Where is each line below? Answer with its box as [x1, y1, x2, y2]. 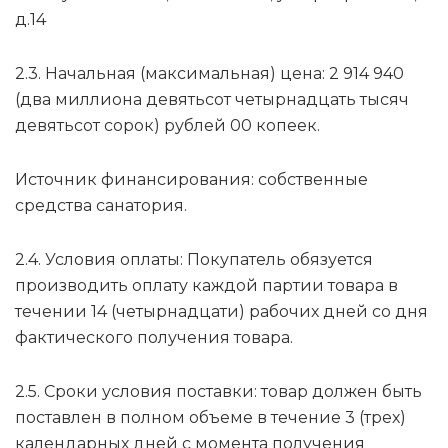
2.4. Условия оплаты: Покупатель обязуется [15, 250, 373, 270]
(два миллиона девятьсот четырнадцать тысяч [15, 90, 409, 110]
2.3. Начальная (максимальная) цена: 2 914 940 [15, 64, 404, 84]
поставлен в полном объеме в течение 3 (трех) [15, 408, 406, 428]
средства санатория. [15, 196, 187, 216]
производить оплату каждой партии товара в [15, 276, 398, 296]
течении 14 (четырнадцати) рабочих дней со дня [15, 302, 428, 322]
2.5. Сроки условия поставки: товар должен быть [15, 382, 422, 402]
